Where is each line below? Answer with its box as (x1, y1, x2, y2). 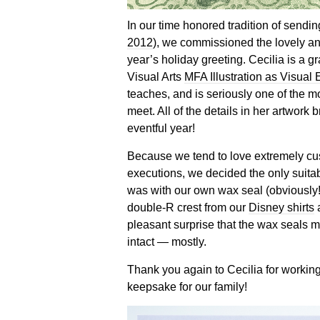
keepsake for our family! (126, 279, 247, 293)
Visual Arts (126, 69, 184, 83)
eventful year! (126, 121, 195, 134)
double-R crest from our (126, 200, 249, 214)
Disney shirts (248, 200, 314, 214)
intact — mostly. (126, 234, 206, 248)
